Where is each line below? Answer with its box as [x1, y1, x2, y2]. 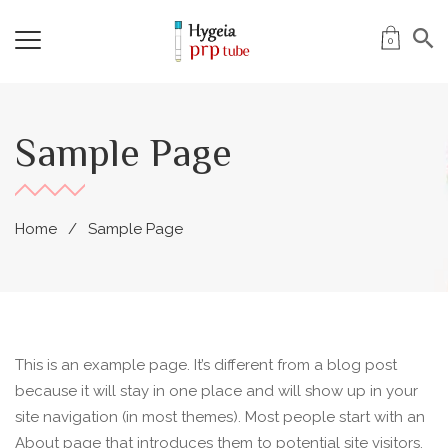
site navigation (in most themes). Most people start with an [15, 407, 425, 426]
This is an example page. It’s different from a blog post [15, 355, 397, 374]
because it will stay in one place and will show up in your [15, 381, 418, 400]
